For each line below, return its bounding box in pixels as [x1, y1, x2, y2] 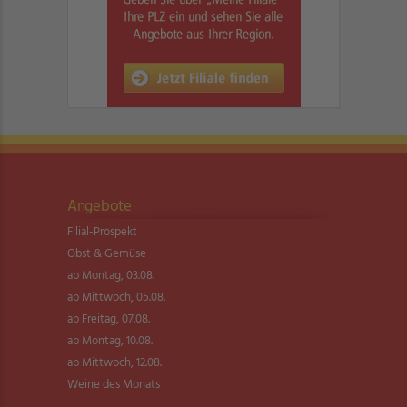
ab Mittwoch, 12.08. [67, 353, 162, 372]
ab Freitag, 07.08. [67, 310, 150, 329]
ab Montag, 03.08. [67, 266, 154, 285]
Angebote [67, 194, 132, 219]
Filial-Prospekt [67, 223, 137, 242]
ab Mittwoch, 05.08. [67, 288, 165, 307]
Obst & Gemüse [67, 244, 146, 263]
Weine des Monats [67, 375, 160, 394]
